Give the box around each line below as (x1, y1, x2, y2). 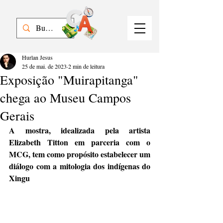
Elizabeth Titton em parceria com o (9, 136, 150, 148)
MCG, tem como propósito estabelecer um (9, 148, 150, 160)
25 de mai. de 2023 (22, 62, 67, 70)
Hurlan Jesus (22, 53, 53, 61)
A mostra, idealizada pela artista (9, 124, 150, 136)
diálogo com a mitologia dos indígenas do (9, 160, 150, 172)
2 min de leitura (68, 62, 105, 70)
